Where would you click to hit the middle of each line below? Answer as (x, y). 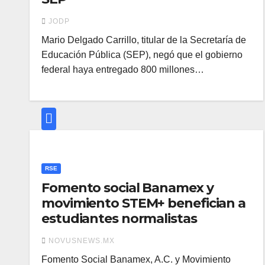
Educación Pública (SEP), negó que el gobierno (142, 55)
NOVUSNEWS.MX (82, 241)
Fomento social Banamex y (127, 188)
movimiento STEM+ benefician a (144, 203)
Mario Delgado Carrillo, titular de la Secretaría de (144, 40)
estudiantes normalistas (119, 219)
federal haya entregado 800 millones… (123, 70)
